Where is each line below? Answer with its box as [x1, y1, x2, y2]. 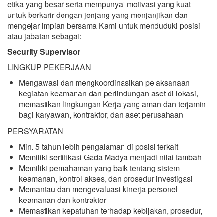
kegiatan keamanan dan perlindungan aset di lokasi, [19, 88, 198, 99]
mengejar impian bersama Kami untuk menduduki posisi [7, 20, 200, 31]
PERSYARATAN [7, 125, 63, 137]
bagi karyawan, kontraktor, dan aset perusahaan [19, 109, 183, 120]
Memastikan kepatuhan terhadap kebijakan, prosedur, [19, 205, 202, 216]
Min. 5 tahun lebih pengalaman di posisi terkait [19, 141, 178, 152]
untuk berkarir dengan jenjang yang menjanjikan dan [7, 9, 188, 20]
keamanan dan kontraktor [19, 194, 106, 205]
